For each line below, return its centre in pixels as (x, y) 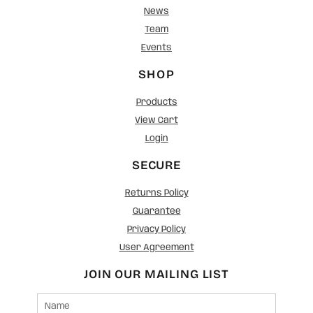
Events (156, 48)
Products (156, 103)
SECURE (156, 166)
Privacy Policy (156, 230)
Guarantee (156, 212)
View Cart (156, 121)
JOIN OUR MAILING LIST (156, 275)
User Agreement (156, 248)
